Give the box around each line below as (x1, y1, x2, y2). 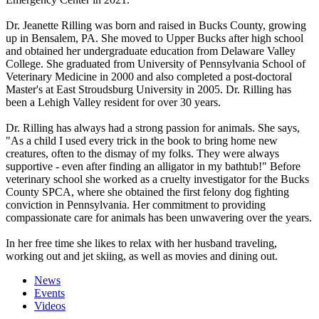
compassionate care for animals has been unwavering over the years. (6, 211, 312, 224)
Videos (34, 300, 66, 313)
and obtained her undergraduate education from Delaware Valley (6, 45, 296, 58)
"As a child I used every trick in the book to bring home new (6, 135, 278, 147)
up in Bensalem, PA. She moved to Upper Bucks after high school (6, 32, 303, 45)
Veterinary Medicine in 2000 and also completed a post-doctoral (6, 70, 292, 83)
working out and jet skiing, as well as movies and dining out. (6, 250, 278, 263)
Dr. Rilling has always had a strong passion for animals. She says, (6, 122, 300, 135)
